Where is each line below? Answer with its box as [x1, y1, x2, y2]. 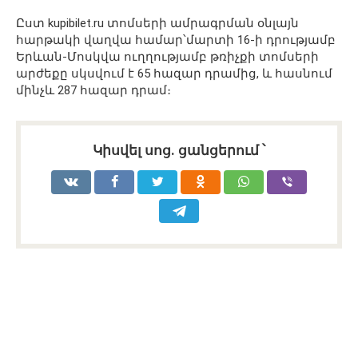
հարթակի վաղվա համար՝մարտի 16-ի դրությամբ [16, 32, 336, 47]
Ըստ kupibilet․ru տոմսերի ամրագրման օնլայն [16, 15, 299, 30]
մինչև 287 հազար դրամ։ [16, 82, 171, 97]
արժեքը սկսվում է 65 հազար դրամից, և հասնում [16, 66, 332, 81]
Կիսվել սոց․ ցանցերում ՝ [93, 141, 265, 158]
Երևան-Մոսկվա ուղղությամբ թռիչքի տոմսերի [16, 49, 319, 64]
